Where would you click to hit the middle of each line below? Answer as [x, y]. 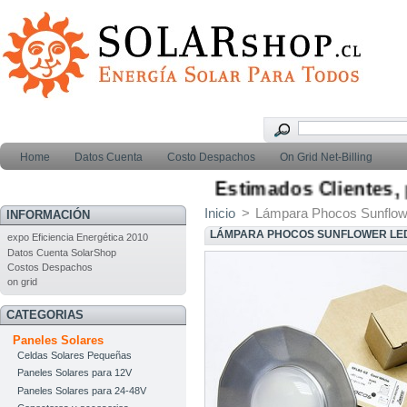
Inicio [220, 213]
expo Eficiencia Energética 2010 [77, 238]
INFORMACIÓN [48, 214]
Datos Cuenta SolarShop [61, 252]
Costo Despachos [210, 157]
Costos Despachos [50, 268]
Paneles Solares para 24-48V [81, 390]
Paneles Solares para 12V [74, 373]
